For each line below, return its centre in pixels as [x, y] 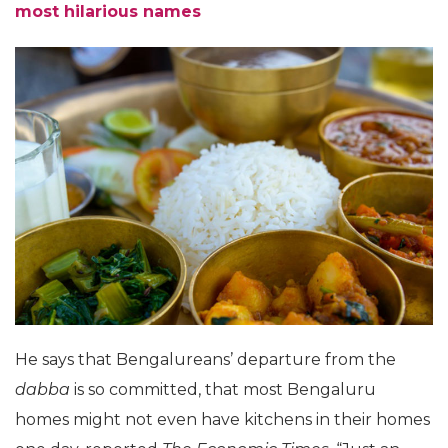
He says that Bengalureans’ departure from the [205, 360]
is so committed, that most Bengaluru [223, 390]
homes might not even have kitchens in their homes [222, 420]
